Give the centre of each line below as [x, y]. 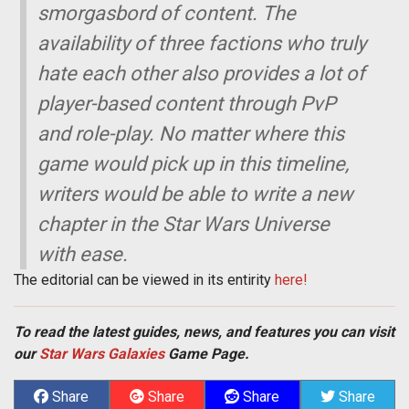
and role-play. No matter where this [191, 134]
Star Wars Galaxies [102, 354]
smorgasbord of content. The [167, 14]
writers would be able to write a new [196, 194]
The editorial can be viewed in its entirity [144, 280]
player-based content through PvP [187, 104]
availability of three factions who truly [202, 44]
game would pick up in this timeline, [194, 164]
